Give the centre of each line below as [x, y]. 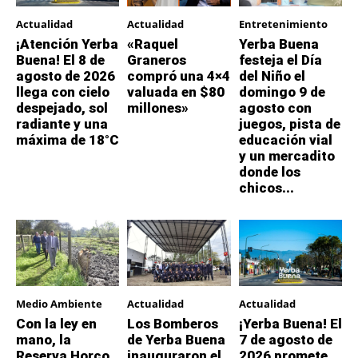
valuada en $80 [176, 92]
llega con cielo [63, 92]
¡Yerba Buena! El [290, 323]
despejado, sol [62, 108]
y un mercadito [286, 156]
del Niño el [272, 76]
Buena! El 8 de [60, 60]
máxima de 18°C [68, 140]
